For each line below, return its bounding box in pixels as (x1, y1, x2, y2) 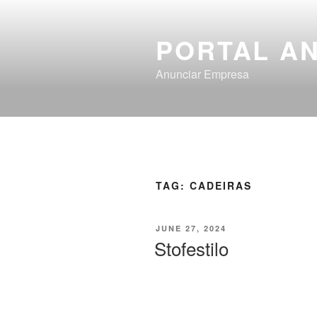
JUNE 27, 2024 (156, 222, 226, 234)
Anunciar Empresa (156, 66, 249, 82)
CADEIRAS (189, 178, 252, 192)
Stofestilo (154, 235, 229, 262)
